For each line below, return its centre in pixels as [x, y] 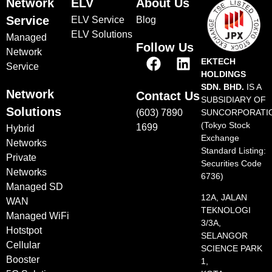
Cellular [23, 244]
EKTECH [218, 61]
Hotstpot [24, 230]
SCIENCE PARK [232, 249]
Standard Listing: [233, 150]
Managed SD [35, 186]
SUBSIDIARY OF [233, 99]
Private [21, 157]
